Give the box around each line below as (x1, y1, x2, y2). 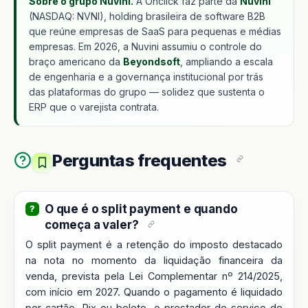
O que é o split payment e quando (45, 201, 238, 216)
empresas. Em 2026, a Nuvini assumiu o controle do (29, 40, 262, 52)
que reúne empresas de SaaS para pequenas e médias (29, 25, 281, 37)
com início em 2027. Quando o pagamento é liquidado (25, 285, 283, 298)
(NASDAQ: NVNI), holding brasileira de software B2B (29, 10, 265, 22)
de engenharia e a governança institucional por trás (29, 70, 263, 82)
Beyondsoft (123, 55, 180, 67)
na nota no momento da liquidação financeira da (25, 254, 283, 266)
